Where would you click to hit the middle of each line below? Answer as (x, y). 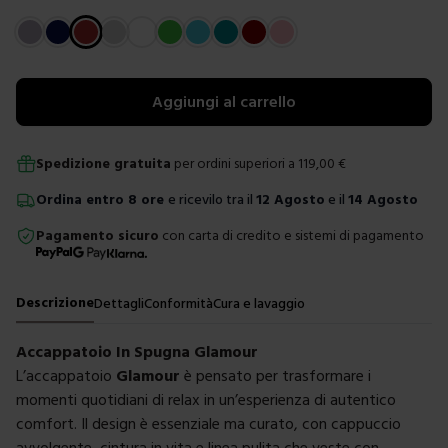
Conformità (178, 303)
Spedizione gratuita (103, 163)
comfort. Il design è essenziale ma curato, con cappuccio (208, 423)
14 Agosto (383, 199)
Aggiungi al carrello (224, 101)
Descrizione (55, 302)
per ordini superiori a (233, 163)
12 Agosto (290, 199)
